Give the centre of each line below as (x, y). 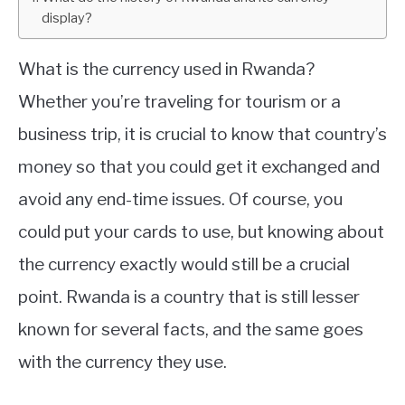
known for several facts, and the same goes (191, 330)
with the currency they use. (124, 362)
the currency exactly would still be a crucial (184, 264)
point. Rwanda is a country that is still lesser (189, 297)
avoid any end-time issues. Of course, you (180, 199)
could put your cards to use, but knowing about (201, 232)
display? (66, 18)
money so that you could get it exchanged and (199, 167)
